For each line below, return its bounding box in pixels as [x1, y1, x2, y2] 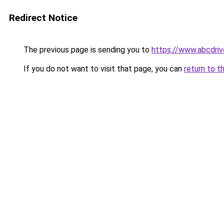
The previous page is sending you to [21, 45, 151, 54]
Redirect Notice [9, 12, 77, 23]
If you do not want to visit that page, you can [21, 64, 184, 73]
